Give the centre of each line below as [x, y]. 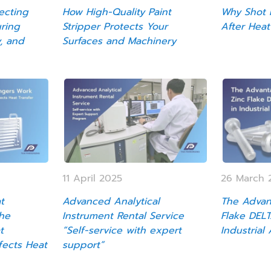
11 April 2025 [93, 178]
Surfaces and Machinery [119, 41]
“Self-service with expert [122, 230]
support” [83, 245]
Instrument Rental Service [123, 216]
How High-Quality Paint [117, 12]
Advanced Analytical [111, 201]
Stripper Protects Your [115, 27]
